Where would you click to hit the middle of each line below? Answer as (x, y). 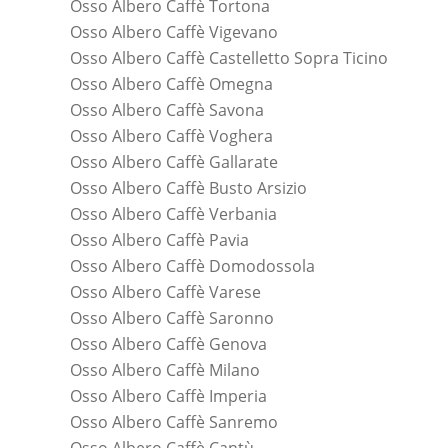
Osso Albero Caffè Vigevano (174, 32)
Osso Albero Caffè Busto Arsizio (188, 188)
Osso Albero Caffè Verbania (173, 214)
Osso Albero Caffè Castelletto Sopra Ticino (229, 58)
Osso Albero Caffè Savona (167, 110)
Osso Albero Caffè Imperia (168, 396)
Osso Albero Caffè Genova (168, 344)
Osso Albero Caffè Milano (165, 370)
